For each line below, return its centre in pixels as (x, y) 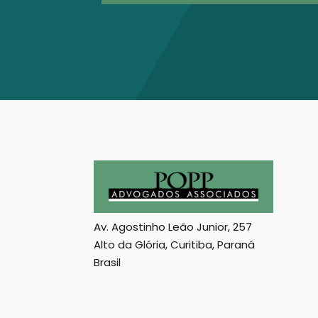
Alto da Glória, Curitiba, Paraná (175, 245)
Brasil (108, 263)
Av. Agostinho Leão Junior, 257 (173, 227)
